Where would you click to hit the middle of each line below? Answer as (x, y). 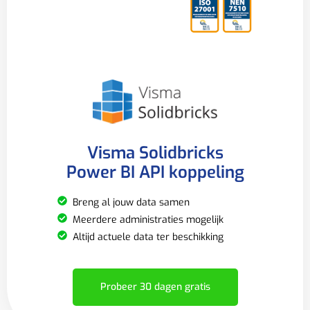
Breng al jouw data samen (131, 202)
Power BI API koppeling (155, 172)
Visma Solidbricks (155, 153)
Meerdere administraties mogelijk (148, 219)
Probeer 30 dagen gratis (155, 286)
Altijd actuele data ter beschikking (148, 237)
